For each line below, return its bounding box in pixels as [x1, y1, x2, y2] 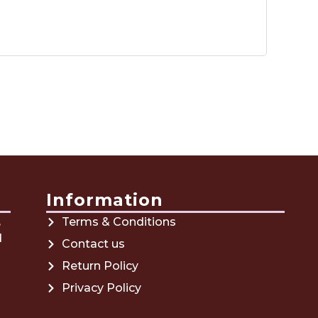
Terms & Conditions [62, 214, 177, 229]
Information [45, 189, 163, 210]
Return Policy [62, 258, 139, 273]
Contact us [62, 236, 126, 251]
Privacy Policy [62, 280, 142, 295]
